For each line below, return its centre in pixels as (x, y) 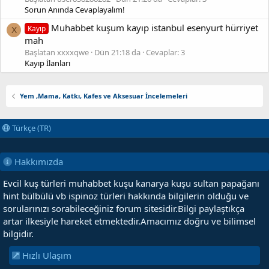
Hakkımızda (38, 162)
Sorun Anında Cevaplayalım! (75, 10)
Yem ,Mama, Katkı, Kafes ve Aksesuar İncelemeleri (103, 96)
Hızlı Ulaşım (46, 255)
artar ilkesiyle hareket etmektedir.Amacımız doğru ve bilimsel (129, 221)
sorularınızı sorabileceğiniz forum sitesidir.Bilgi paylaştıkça (124, 208)
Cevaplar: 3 (165, 52)
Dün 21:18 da (117, 52)
